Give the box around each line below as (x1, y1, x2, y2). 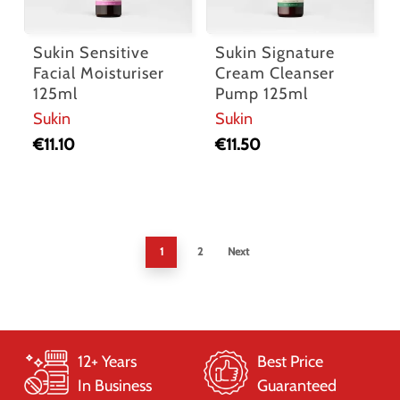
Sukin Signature (215, 42, 336, 62)
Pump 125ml (215, 83, 309, 104)
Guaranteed (257, 376, 337, 396)
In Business (77, 376, 152, 396)
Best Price (257, 352, 323, 372)
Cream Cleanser (215, 62, 336, 83)
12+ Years (77, 352, 137, 372)
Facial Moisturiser (32, 62, 164, 83)
